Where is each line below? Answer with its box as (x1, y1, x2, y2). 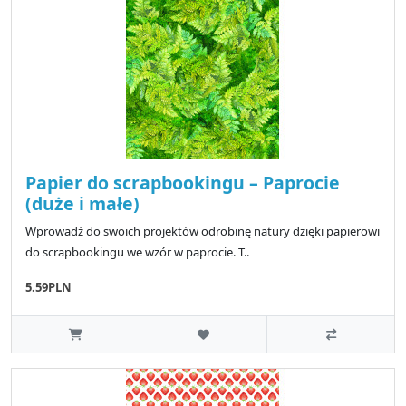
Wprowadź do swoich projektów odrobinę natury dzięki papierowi (25, 222, 380, 239)
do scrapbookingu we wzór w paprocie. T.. (25, 243, 249, 260)
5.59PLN (25, 278, 72, 295)
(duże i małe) (25, 190, 140, 216)
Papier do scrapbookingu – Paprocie (25, 169, 340, 195)
